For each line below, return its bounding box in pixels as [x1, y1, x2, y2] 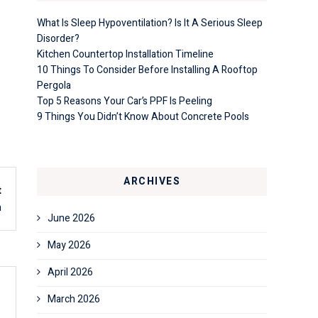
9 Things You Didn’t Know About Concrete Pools [37, 109, 249, 124]
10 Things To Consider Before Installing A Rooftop [37, 62, 258, 77]
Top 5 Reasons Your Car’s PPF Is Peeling [37, 94, 212, 109]
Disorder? [37, 31, 79, 46]
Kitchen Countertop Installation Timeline [37, 47, 214, 62]
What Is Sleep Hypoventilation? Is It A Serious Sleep [37, 16, 263, 31]
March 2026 [48, 292, 100, 307]
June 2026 [48, 211, 95, 226]
